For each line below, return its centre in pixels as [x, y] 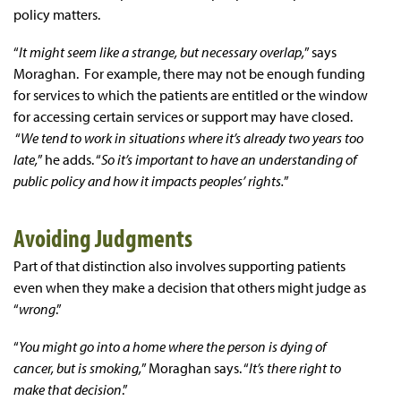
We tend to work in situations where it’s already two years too [192, 137]
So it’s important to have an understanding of [229, 159]
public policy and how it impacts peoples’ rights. [149, 180]
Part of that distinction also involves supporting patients [179, 265]
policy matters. [57, 14]
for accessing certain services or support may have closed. [183, 116]
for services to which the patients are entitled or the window [191, 94]
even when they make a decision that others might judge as [190, 287]
